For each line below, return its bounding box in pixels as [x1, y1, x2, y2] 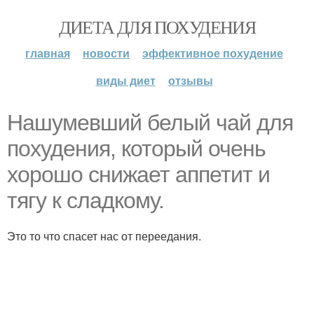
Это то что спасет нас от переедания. [7, 228, 201, 244]
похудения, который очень [7, 136, 266, 161]
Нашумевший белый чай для [7, 110, 293, 135]
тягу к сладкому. [7, 188, 164, 213]
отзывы [168, 72, 213, 88]
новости [83, 45, 130, 61]
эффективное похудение [142, 45, 283, 61]
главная [25, 45, 70, 61]
